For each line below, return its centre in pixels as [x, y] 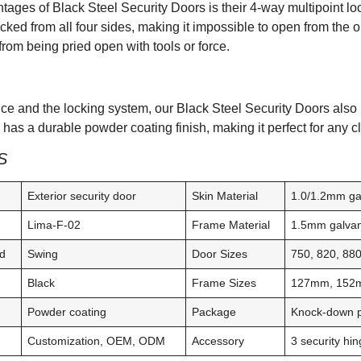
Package [214, 312]
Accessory [218, 341]
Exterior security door [82, 196]
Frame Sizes [224, 283]
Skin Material [225, 196]
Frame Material [231, 225]
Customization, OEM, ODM [97, 341]
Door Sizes [220, 254]
